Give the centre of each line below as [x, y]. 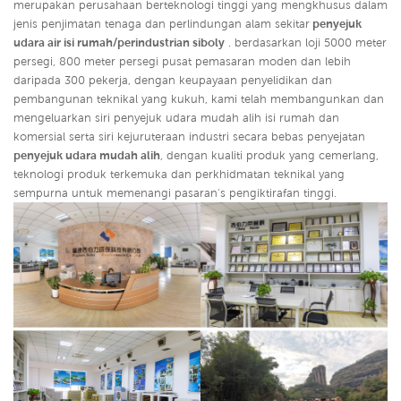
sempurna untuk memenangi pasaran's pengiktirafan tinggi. [175, 193]
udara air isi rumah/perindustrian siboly [119, 43]
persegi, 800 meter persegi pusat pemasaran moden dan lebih [182, 62]
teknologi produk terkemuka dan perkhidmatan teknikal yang [179, 175]
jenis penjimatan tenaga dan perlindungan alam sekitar [162, 24]
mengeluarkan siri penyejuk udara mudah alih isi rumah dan [176, 118]
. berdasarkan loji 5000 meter [306, 43]
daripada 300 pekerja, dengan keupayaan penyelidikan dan [173, 81]
